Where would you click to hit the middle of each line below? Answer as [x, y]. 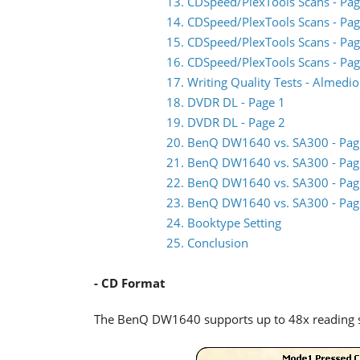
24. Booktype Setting [224, 223]
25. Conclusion [207, 243]
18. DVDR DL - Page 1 [226, 102]
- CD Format [130, 283]
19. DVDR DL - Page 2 [226, 122]
